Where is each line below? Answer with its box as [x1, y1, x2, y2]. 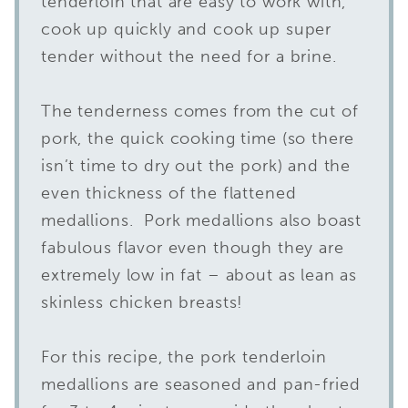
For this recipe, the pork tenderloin [41, 346, 327, 367]
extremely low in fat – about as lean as [41, 264, 358, 285]
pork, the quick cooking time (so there [41, 127, 355, 148]
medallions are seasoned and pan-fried [41, 373, 361, 394]
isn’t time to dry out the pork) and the [41, 155, 352, 176]
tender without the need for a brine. [41, 46, 342, 66]
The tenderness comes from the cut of [41, 100, 359, 121]
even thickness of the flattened [41, 182, 297, 203]
